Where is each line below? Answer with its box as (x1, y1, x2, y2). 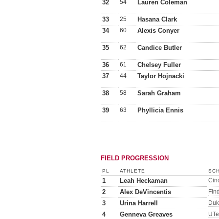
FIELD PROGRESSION (101, 154, 169, 162)
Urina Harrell (120, 199, 158, 207)
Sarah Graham (137, 89, 181, 97)
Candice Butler (137, 44, 182, 51)
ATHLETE (120, 168, 145, 174)
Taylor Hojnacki (137, 72, 184, 80)
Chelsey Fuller (137, 61, 181, 68)
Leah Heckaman (120, 177, 168, 184)
